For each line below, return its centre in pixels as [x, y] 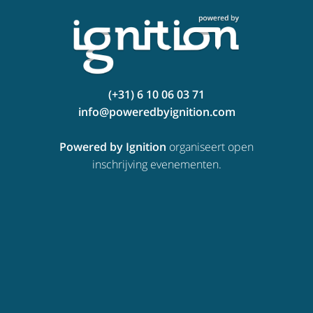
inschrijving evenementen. [156, 165]
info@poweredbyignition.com [156, 112]
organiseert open [211, 147]
